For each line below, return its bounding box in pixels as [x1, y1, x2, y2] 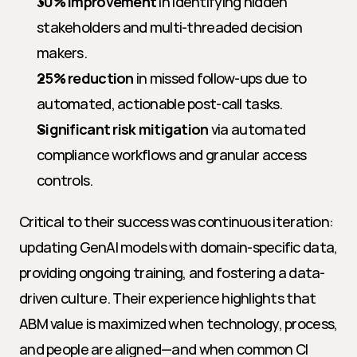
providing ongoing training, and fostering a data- [19, 263, 325, 282]
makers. [37, 43, 87, 62]
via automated [208, 120, 306, 139]
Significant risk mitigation [37, 120, 209, 139]
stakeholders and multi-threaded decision [37, 18, 303, 37]
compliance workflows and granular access [37, 145, 307, 164]
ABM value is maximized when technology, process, [19, 314, 338, 333]
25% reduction [37, 69, 134, 88]
